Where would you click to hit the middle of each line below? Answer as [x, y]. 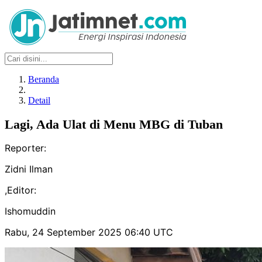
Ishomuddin [30, 211]
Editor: [22, 190]
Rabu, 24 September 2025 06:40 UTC [89, 232]
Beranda [44, 79]
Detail [39, 100]
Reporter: [25, 148]
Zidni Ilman [29, 169]
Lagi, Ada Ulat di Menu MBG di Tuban [114, 125]
